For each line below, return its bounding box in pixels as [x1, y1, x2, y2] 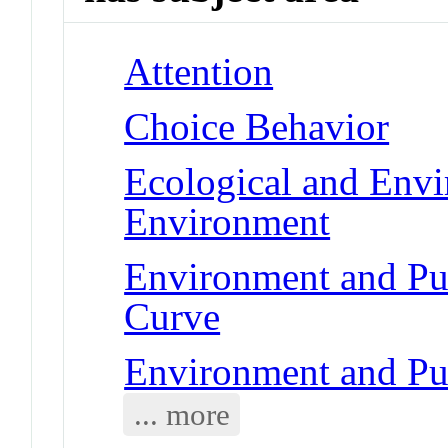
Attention [124, 49, 274, 93]
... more [133, 396, 230, 432]
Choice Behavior [124, 104, 390, 148]
